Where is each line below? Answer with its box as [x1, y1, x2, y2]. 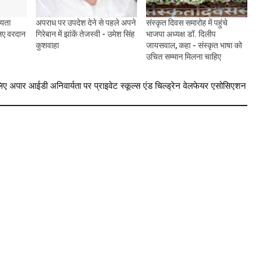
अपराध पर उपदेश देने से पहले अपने [35, 18, 136, 28]
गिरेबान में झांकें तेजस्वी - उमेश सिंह [35, 29, 135, 39]
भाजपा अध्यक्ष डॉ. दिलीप [145, 29, 216, 39]
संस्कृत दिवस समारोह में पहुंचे [145, 18, 228, 28]
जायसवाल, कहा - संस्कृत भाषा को [145, 41, 242, 51]
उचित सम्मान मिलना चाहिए [145, 52, 221, 62]
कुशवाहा [35, 41, 59, 51]
